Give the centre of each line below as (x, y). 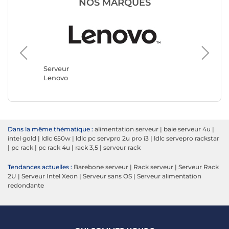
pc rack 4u (54, 148)
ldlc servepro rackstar (187, 139)
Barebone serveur (101, 167)
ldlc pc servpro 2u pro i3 (112, 139)
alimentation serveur (127, 129)
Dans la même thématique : (50, 129)
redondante (26, 186)
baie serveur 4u (187, 129)
